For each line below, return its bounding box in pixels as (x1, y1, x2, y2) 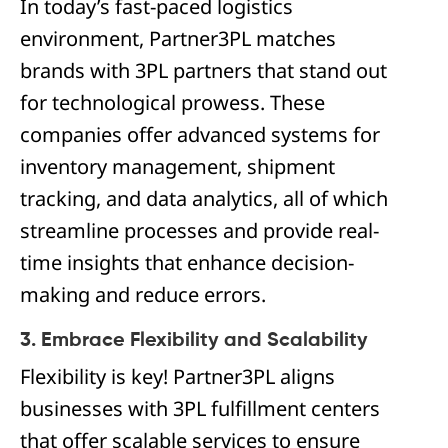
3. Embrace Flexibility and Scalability (20, 331, 368, 352)
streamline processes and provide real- (20, 217, 379, 245)
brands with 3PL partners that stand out (20, 57, 387, 85)
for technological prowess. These (20, 89, 325, 117)
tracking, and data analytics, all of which (20, 185, 388, 213)
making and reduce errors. (20, 281, 266, 309)
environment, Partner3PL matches (20, 25, 336, 53)
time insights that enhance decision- (20, 249, 354, 277)
